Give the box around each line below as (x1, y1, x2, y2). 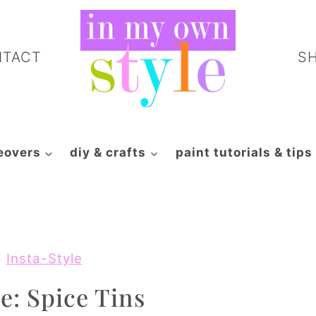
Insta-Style (6, 250, 83, 267)
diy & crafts (70, 145, 147, 159)
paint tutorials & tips (175, 145, 312, 159)
